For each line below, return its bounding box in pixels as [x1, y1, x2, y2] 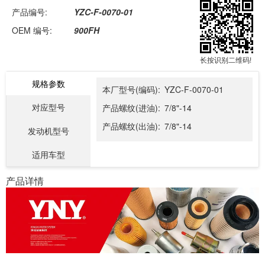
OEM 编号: [12, 24, 52, 36]
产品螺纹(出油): [102, 120, 160, 132]
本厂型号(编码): [102, 83, 160, 95]
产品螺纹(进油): [102, 102, 160, 114]
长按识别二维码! [200, 54, 252, 64]
